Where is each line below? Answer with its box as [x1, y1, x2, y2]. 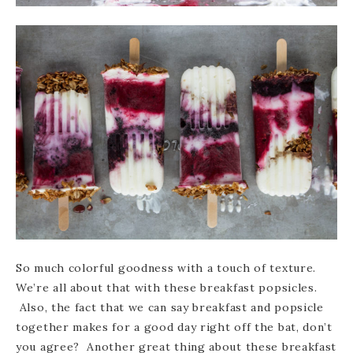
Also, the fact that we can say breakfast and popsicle [16, 300, 324, 315]
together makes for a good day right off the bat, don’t [16, 320, 333, 335]
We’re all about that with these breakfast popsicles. [16, 281, 318, 295]
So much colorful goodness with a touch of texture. [16, 261, 317, 276]
